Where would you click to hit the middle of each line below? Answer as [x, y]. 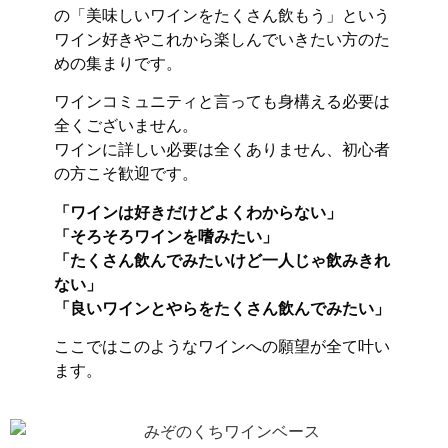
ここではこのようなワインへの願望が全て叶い [222, 347]
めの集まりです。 [118, 63]
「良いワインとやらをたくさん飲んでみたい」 [222, 308]
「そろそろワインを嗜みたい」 [166, 236]
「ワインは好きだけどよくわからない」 [198, 212]
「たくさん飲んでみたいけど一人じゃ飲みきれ [222, 260]
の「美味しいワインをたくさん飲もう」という [222, 15]
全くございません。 [126, 126]
